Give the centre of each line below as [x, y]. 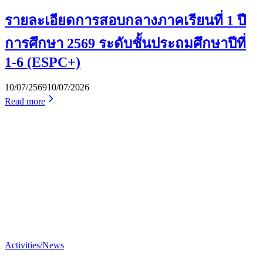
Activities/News [34, 245]
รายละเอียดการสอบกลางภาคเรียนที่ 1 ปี [125, 21]
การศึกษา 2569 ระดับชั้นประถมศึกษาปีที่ [125, 43]
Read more [25, 101]
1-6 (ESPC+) [43, 62]
